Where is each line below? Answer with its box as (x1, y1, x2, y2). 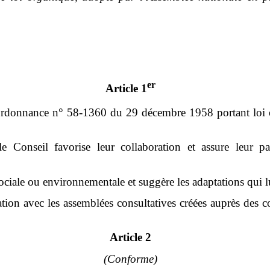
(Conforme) (104, 252, 158, 265)
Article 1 (105, 82, 148, 95)
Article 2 (110, 231, 152, 244)
